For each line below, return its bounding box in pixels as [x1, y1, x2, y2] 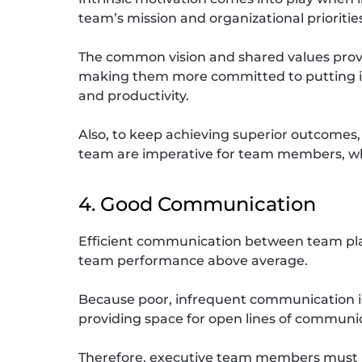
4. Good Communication [78, 192, 317, 217]
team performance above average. [78, 253, 309, 269]
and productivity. [78, 88, 190, 104]
